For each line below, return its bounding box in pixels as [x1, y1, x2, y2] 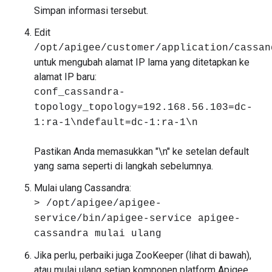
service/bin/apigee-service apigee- [34, 213, 240, 224]
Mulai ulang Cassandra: [34, 182, 131, 194]
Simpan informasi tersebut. [34, 5, 148, 16]
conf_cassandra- [34, 87, 125, 98]
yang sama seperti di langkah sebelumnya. [34, 160, 213, 172]
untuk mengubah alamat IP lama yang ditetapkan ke [34, 56, 250, 68]
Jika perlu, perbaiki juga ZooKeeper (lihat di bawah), [34, 250, 251, 261]
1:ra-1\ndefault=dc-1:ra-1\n [34, 117, 198, 128]
